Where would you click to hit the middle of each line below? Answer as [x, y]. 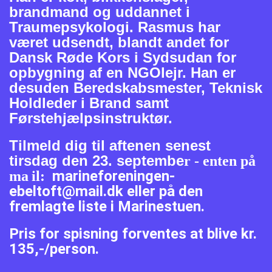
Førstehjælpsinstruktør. [91, 118]
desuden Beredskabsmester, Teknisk [136, 87]
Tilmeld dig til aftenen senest [110, 145]
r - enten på [220, 161]
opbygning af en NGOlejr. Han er [122, 72]
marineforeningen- [114, 176]
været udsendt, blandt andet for [119, 42]
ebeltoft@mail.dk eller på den [106, 191]
